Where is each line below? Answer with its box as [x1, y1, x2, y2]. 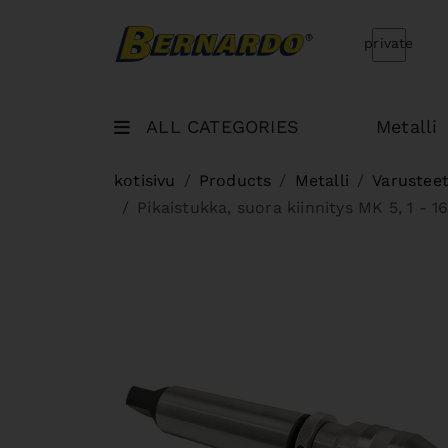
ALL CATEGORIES [146, 116, 300, 137]
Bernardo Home [313, 29, 439, 48]
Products [198, 171, 272, 190]
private [364, 34, 414, 51]
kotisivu [114, 171, 176, 190]
